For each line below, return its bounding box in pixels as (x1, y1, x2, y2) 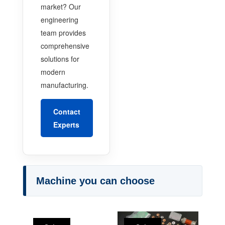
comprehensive (40, 40, 89, 51)
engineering (40, 14, 78, 25)
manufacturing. (40, 79, 88, 90)
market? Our (40, 1, 81, 12)
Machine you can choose (36, 175, 155, 186)
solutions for (40, 53, 79, 64)
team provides (40, 27, 86, 38)
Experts (53, 119, 79, 130)
